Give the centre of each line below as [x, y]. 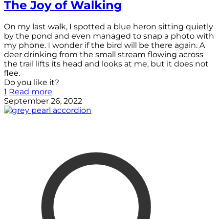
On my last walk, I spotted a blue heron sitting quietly [109, 26]
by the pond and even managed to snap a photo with [109, 36]
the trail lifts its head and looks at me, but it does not [106, 64]
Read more [31, 91]
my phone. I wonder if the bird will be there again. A [104, 45]
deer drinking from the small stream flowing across [104, 54]
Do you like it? [32, 82]
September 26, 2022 [43, 101]
